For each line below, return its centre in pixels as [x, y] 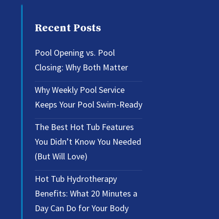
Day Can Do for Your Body [82, 208]
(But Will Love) [61, 156]
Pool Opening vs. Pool [75, 53]
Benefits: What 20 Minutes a [86, 194]
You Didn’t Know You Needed [88, 142]
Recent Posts [68, 28]
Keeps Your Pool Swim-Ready [88, 105]
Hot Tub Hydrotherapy [76, 179]
